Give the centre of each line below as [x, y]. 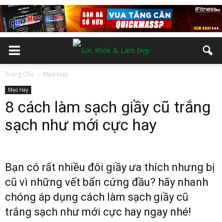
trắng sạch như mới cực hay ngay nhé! [98, 212]
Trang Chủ [19, 74]
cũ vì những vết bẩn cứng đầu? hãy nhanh [107, 182]
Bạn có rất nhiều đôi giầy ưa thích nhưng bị [110, 167]
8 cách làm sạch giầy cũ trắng [108, 107]
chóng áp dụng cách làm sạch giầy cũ [97, 197]
